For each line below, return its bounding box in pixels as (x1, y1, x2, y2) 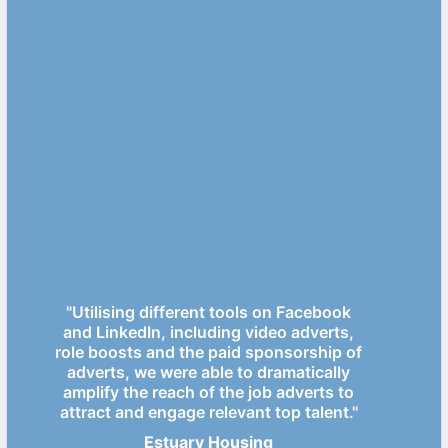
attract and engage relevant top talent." (59, 401, 358, 422)
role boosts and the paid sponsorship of (55, 341, 363, 362)
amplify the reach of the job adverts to (63, 381, 355, 402)
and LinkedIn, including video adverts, (63, 321, 355, 342)
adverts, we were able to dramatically (67, 361, 351, 382)
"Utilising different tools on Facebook (66, 301, 352, 322)
